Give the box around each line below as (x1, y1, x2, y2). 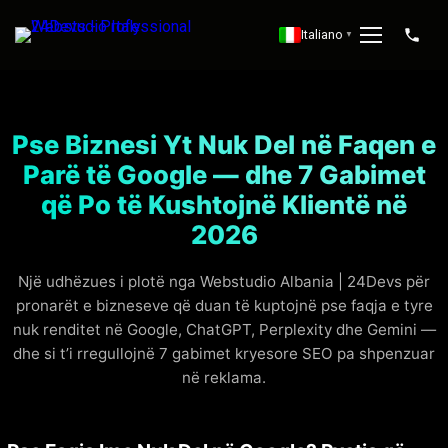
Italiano (300, 27, 343, 42)
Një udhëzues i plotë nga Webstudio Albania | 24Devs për (18, 272, 430, 291)
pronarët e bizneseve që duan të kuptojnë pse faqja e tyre (15, 296, 433, 315)
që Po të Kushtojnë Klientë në (41, 189, 407, 220)
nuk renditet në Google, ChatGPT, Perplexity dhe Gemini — (12, 320, 436, 339)
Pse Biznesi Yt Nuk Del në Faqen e (12, 129, 436, 160)
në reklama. (182, 368, 266, 387)
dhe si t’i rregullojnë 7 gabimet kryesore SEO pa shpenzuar (13, 344, 435, 363)
